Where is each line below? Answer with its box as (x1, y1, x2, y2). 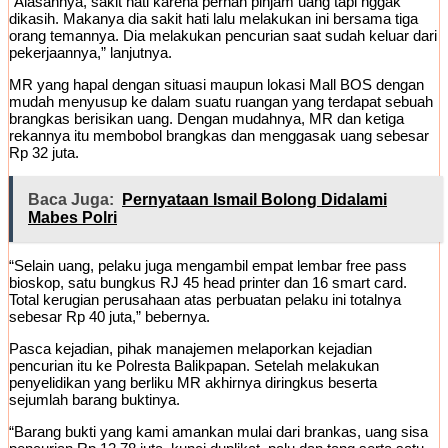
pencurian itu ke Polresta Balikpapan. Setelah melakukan (9, 357, 379, 375)
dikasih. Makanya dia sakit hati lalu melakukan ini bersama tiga (9, 10, 418, 28)
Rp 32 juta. (9, 144, 79, 162)
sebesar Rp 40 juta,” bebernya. (9, 308, 210, 326)
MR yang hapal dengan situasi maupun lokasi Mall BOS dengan (9, 76, 424, 94)
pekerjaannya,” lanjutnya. (9, 44, 172, 62)
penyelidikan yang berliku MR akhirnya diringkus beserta (9, 374, 377, 392)
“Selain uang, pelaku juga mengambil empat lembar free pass (9, 257, 407, 275)
